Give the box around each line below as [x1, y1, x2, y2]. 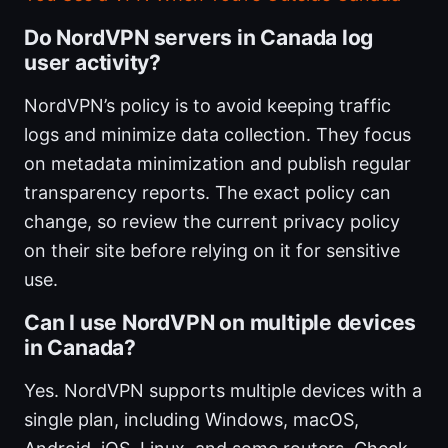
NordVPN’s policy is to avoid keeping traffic [24, 95, 391, 117]
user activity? [24, 50, 162, 76]
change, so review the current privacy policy [24, 211, 400, 233]
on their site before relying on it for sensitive [24, 240, 400, 262]
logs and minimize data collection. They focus [24, 124, 411, 146]
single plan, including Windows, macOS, [24, 409, 359, 431]
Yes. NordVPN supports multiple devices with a [24, 380, 422, 402]
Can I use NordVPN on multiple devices [24, 310, 417, 336]
